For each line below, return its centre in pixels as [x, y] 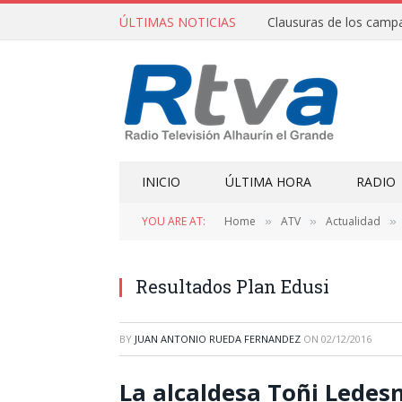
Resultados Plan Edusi [232, 286]
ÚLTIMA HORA [268, 182]
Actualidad [353, 221]
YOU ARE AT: [174, 221]
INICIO [161, 182]
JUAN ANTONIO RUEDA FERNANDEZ [218, 339]
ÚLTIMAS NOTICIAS [178, 22]
